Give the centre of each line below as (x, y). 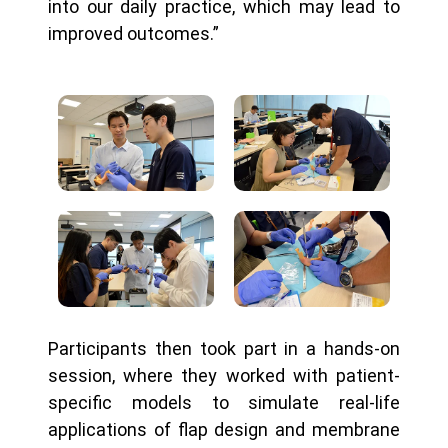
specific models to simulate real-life (224, 403)
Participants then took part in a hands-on (224, 349)
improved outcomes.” (133, 34)
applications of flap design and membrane (224, 430)
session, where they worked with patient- (224, 376)
